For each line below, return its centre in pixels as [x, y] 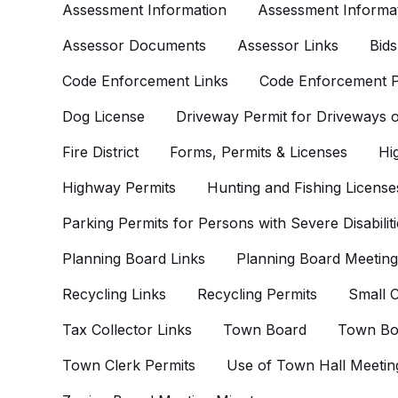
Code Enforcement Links [145, 81]
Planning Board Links [134, 259]
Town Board [265, 330]
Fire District [100, 152]
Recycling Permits [257, 294]
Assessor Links [288, 45]
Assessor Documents [134, 45]
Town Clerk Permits [129, 365]
